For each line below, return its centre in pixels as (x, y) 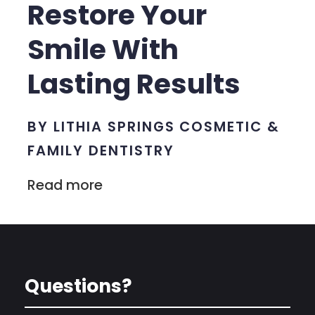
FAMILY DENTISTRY (101, 151)
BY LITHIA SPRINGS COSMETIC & (154, 127)
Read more (65, 185)
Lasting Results (134, 84)
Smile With (103, 49)
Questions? (79, 285)
